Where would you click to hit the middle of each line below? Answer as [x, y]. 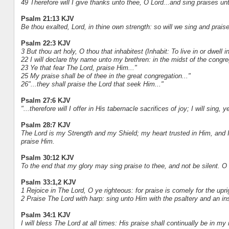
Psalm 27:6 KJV [45, 101]
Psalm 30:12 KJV [47, 158]
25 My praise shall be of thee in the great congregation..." [106, 76]
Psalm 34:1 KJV [45, 215]
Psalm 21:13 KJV [47, 19]
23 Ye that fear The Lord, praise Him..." [79, 68]
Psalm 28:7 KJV [45, 125]
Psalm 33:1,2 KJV [48, 182]
